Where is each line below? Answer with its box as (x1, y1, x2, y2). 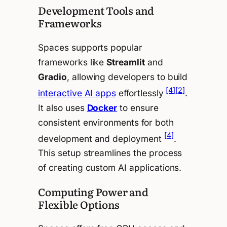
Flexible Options (38, 196, 120, 212)
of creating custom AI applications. (38, 162, 182, 173)
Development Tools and (38, 3, 155, 18)
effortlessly (116, 87, 166, 98)
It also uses (38, 102, 87, 113)
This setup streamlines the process (38, 147, 182, 159)
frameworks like (38, 56, 107, 67)
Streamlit (106, 56, 145, 67)
